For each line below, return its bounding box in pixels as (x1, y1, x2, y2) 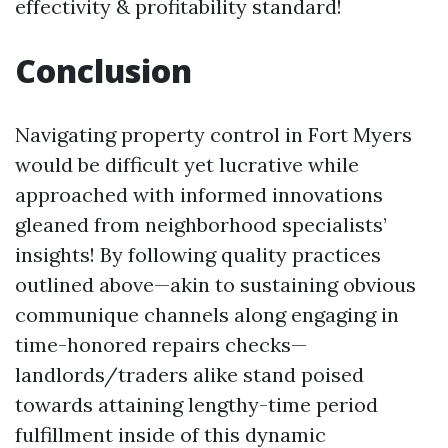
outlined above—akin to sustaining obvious (15, 272, 416, 297)
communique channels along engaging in (15, 302, 399, 327)
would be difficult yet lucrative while (15, 152, 359, 177)
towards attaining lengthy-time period (15, 392, 378, 417)
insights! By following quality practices (15, 242, 381, 267)
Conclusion (15, 49, 192, 92)
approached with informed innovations (15, 182, 383, 207)
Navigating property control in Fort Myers (15, 122, 412, 147)
